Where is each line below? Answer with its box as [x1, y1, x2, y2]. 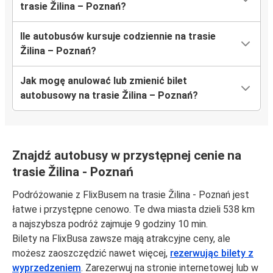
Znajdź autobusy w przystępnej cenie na [12, 148, 241, 163]
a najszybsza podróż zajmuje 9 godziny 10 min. [12, 218, 208, 230]
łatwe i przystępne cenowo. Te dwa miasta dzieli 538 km [12, 204, 255, 216]
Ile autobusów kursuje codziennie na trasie [20, 30, 216, 43]
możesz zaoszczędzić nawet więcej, [12, 247, 170, 260]
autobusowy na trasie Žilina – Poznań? [20, 90, 198, 102]
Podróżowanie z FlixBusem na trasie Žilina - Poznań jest [12, 189, 249, 201]
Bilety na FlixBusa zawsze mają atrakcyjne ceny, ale [12, 233, 230, 245]
